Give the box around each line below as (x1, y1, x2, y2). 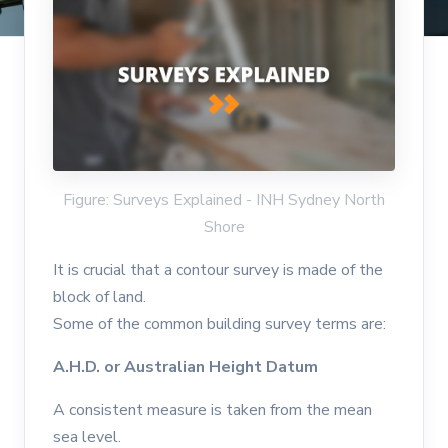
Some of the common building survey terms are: (53, 312, 386, 335)
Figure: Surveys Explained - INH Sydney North (63, 188, 385, 211)
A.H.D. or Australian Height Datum (53, 355, 318, 378)
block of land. (53, 285, 146, 308)
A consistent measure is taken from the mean (53, 398, 372, 421)
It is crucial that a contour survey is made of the (53, 258, 383, 281)
